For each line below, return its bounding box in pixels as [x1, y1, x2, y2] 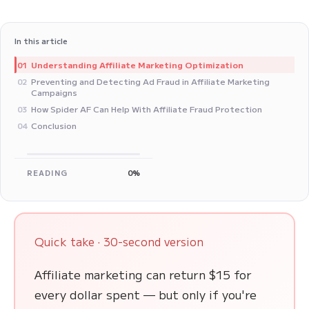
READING [27, 167, 68, 179]
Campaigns [31, 86, 77, 99]
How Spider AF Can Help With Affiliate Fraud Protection [31, 103, 262, 115]
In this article [14, 35, 68, 47]
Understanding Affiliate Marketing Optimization [31, 59, 243, 71]
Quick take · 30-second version [34, 233, 203, 250]
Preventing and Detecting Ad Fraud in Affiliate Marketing [31, 75, 270, 88]
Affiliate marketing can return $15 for [34, 266, 252, 283]
